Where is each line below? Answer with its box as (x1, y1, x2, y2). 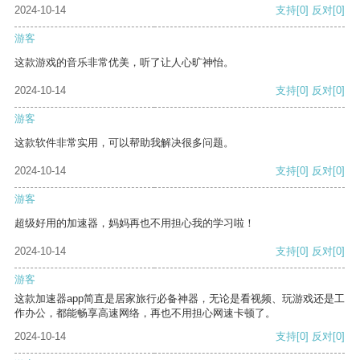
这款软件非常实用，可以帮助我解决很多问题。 (14, 137, 234, 149)
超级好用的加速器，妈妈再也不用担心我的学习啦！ (14, 217, 255, 230)
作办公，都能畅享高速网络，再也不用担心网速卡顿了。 (14, 307, 276, 320)
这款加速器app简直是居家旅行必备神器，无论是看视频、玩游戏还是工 (14, 292, 345, 305)
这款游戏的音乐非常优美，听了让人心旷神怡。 (14, 56, 234, 69)
